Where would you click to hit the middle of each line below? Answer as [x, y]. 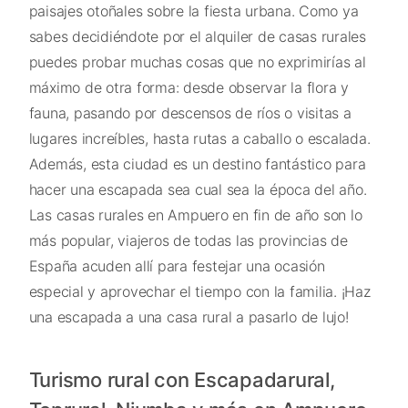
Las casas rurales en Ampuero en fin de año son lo [195, 214]
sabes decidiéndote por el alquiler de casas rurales [197, 36]
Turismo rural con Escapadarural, [182, 379]
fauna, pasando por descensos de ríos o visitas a [190, 112]
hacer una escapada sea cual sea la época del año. [198, 189]
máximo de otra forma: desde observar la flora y [189, 87]
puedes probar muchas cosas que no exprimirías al [197, 61]
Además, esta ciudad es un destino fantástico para [197, 163]
